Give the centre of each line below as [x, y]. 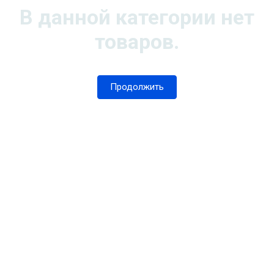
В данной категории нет [137, 17]
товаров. [137, 42]
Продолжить [137, 87]
